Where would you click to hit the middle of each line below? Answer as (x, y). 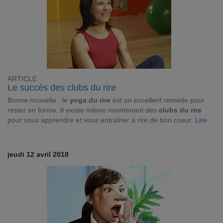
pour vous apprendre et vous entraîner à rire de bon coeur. (101, 120)
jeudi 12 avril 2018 (38, 154)
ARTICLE (22, 79)
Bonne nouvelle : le (39, 100)
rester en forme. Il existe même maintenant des (83, 110)
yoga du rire (90, 100)
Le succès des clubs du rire (62, 88)
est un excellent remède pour (158, 100)
